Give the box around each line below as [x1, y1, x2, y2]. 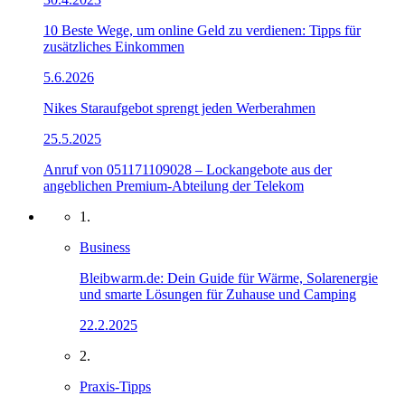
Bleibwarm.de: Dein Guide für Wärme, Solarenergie [80, 270, 378, 287]
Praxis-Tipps [80, 379, 151, 395]
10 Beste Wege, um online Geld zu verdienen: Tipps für [43, 23, 361, 39]
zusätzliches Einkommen [43, 39, 184, 55]
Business [80, 240, 130, 256]
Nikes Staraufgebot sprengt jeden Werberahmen [43, 100, 316, 117]
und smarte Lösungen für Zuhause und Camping [80, 287, 356, 303]
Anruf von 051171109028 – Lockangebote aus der [43, 162, 332, 178]
